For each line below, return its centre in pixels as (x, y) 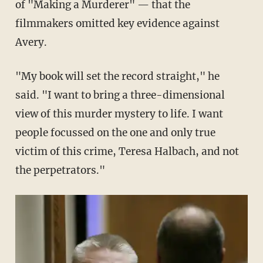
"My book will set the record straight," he (117, 76)
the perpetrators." (60, 170)
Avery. (31, 42)
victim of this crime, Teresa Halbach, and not (127, 151)
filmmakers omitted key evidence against (117, 23)
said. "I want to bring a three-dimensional (120, 95)
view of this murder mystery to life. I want (119, 114)
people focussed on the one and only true (115, 132)
